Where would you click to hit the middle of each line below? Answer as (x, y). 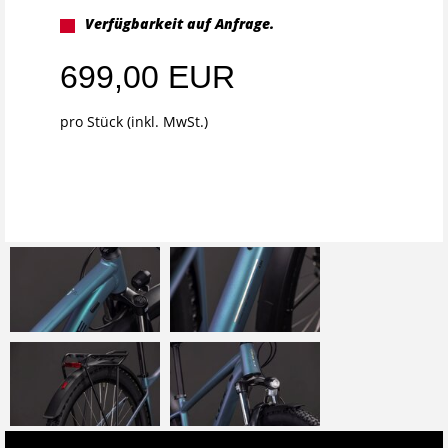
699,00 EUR (147, 76)
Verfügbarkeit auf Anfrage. (179, 23)
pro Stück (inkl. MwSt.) (134, 121)
